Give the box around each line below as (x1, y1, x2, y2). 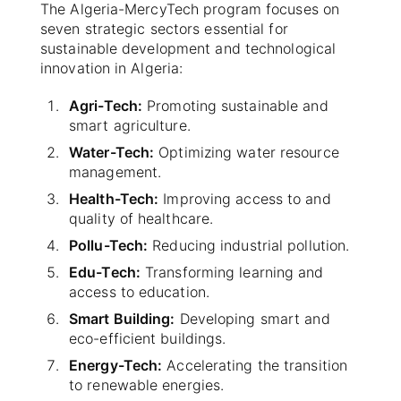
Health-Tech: (69, 189, 159, 208)
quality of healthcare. (69, 209, 214, 227)
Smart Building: (69, 309, 175, 328)
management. (69, 162, 162, 181)
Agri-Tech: (69, 96, 142, 115)
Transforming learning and (140, 262, 324, 281)
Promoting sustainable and (142, 96, 328, 115)
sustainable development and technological (40, 38, 337, 57)
